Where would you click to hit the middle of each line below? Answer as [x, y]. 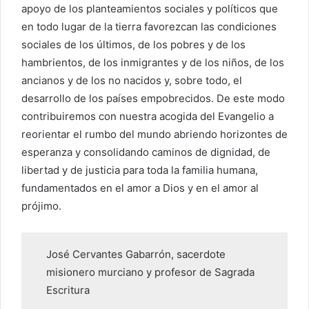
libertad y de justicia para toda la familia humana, [140, 170]
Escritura [68, 290]
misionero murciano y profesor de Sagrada [150, 272]
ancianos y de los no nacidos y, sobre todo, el [132, 80]
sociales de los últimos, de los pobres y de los [133, 44]
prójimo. [41, 206]
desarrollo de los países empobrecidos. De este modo [153, 98]
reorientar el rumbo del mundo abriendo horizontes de [154, 134]
